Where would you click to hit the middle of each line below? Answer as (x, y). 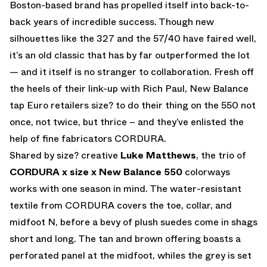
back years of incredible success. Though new (112, 21)
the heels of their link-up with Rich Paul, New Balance (129, 88)
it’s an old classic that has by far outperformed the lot (130, 55)
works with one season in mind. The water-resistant (125, 188)
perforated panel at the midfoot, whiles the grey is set (131, 255)
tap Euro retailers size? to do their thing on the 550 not (133, 105)
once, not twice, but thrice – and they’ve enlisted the (127, 122)
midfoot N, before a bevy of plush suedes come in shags (133, 222)
